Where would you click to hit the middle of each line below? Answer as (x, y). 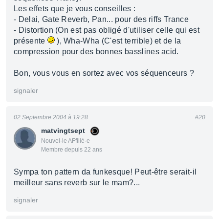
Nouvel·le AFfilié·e (66, 141)
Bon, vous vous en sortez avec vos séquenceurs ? (104, 73)
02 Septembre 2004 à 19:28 (51, 117)
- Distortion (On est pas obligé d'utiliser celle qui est (107, 30)
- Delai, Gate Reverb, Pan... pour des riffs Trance (101, 19)
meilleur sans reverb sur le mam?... (77, 183)
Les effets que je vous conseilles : (75, 9)
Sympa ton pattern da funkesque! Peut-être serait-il (105, 172)
